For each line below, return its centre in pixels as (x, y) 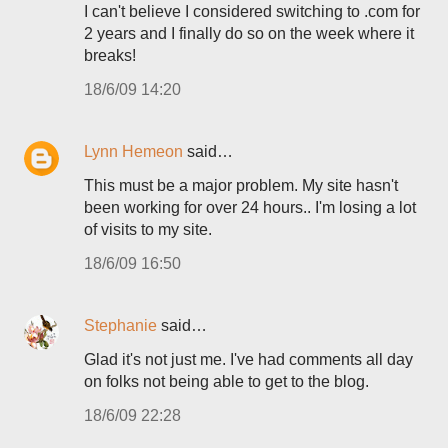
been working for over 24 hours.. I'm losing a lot (250, 207)
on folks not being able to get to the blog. (226, 381)
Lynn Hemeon (133, 151)
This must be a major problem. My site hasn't (241, 185)
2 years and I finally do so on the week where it (249, 33)
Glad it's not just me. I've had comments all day (248, 359)
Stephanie (120, 325)
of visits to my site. (148, 229)
